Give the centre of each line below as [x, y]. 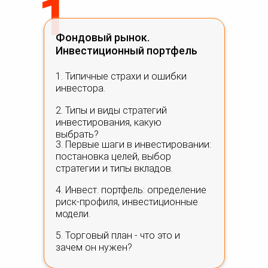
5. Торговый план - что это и [118, 235]
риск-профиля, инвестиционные [127, 202]
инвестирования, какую [109, 122]
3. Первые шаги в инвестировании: [133, 144]
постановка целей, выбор [113, 156]
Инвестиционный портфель [127, 51]
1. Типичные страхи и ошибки [121, 76]
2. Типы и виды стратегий [111, 110]
